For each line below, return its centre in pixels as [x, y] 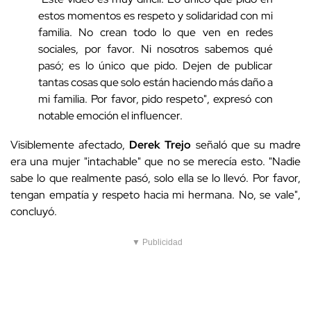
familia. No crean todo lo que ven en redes [155, 33]
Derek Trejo [162, 145]
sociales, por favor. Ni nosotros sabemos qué [155, 49]
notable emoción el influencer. [110, 116]
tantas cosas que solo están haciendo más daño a [155, 83]
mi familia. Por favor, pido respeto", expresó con [155, 99]
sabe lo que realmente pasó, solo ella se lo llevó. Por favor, [155, 178]
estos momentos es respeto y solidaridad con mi [155, 16]
